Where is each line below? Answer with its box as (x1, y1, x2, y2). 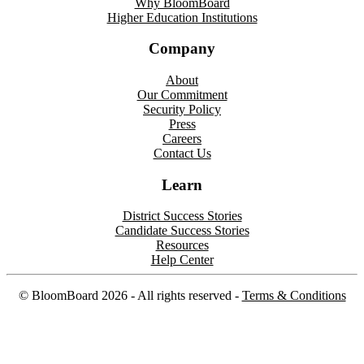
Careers (162, 131, 201, 145)
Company (149, 40, 215, 58)
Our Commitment (136, 87, 227, 102)
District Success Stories (122, 209, 242, 223)
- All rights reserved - (127, 288, 242, 303)
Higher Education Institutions (106, 10, 258, 24)
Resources (155, 238, 209, 253)
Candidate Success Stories (115, 223, 249, 238)
